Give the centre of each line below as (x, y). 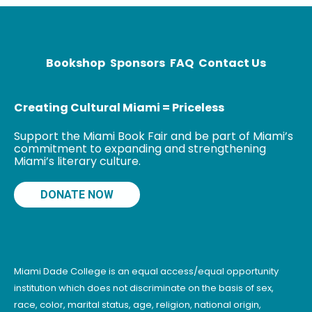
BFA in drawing (50, 11)
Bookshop (76, 63)
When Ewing (44, 57)
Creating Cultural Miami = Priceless (119, 108)
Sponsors (138, 63)
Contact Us (232, 63)
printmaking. (43, 42)
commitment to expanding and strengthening (140, 149)
